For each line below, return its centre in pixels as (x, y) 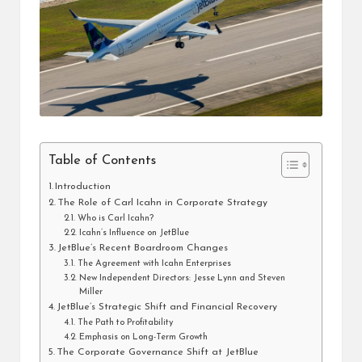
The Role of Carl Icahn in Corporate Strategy (163, 203)
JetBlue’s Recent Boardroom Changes (143, 248)
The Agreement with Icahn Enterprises (154, 264)
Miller (90, 293)
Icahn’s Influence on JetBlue (134, 234)
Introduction (83, 187)
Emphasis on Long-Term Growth (143, 338)
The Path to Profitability (125, 323)
